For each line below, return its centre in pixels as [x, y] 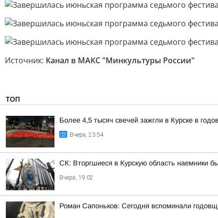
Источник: [25, 60]
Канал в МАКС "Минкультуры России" [120, 60]
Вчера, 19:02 [76, 178]
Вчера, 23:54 [87, 135]
